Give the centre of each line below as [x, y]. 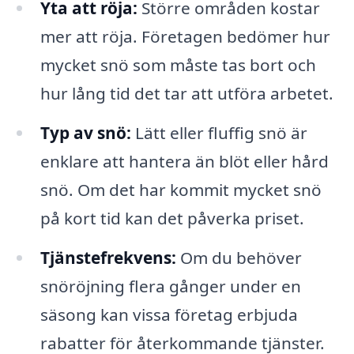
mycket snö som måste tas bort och [178, 65]
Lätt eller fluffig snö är [219, 133]
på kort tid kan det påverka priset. [172, 218]
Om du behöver [239, 257]
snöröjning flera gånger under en [170, 286]
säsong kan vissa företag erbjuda [169, 314]
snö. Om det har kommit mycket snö [181, 190]
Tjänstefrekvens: [108, 257]
